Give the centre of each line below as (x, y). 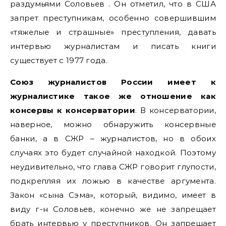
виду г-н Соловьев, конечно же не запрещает (113, 209)
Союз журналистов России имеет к (113, 82)
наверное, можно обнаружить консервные (113, 124)
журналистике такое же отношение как (113, 96)
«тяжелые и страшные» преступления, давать (113, 32)
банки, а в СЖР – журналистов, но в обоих (113, 138)
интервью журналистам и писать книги (113, 46)
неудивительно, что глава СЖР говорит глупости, (113, 167)
